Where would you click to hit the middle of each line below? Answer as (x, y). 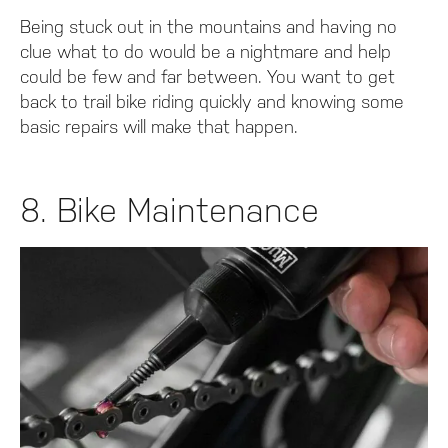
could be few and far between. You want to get (207, 77)
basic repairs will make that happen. (159, 127)
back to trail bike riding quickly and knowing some (212, 102)
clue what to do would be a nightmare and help (205, 52)
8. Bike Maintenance (169, 211)
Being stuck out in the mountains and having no (208, 27)
